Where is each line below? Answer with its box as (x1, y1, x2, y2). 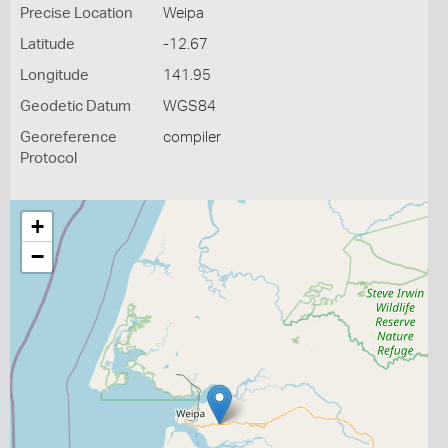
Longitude (20, 68, 89, 83)
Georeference (20, 130, 117, 145)
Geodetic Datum (20, 99, 131, 114)
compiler (162, 130, 221, 145)
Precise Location (20, 6, 133, 21)
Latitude (20, 37, 75, 52)
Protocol (20, 151, 77, 166)
